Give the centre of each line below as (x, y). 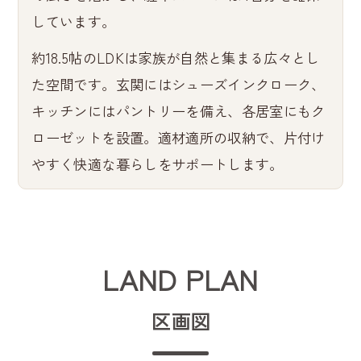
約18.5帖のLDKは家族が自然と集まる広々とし (176, 57)
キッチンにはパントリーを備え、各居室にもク (178, 110)
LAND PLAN (180, 278)
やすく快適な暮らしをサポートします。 (158, 164)
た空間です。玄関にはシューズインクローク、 (178, 84)
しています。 (74, 21)
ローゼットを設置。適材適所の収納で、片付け (178, 137)
